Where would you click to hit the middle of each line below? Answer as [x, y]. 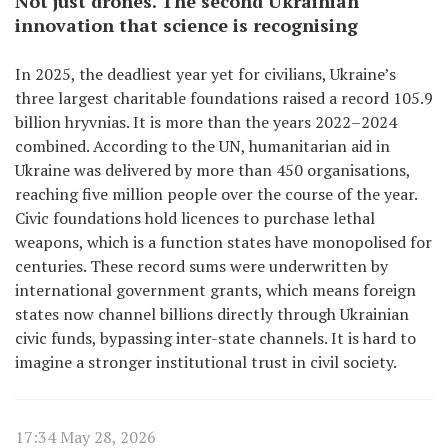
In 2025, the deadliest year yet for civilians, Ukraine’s [205, 74]
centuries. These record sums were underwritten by [201, 266]
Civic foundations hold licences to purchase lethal [195, 218]
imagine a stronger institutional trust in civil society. [206, 362]
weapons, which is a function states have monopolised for [223, 242]
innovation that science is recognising [186, 25]
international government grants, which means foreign [215, 290]
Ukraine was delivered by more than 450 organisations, [212, 170]
